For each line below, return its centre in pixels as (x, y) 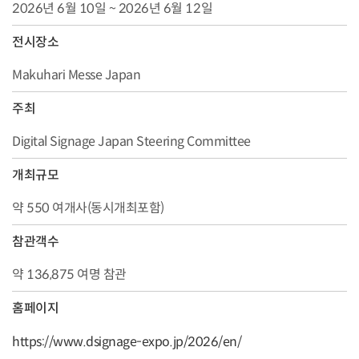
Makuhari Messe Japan (77, 75)
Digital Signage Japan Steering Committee (131, 141)
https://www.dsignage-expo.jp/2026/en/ (127, 341)
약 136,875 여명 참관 (69, 274)
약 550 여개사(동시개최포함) (88, 208)
